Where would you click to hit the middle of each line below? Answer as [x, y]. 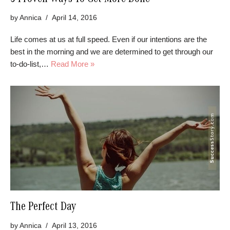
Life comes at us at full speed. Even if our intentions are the [109, 40]
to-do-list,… [31, 64]
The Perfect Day [43, 208]
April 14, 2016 [74, 18]
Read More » [73, 64]
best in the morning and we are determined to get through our [112, 52]
